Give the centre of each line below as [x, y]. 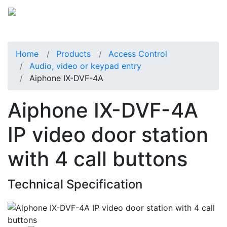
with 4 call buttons [98, 159]
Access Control [138, 53]
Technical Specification [75, 184]
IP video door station [108, 134]
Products [73, 53]
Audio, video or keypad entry [85, 66]
